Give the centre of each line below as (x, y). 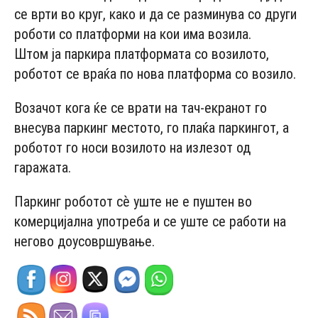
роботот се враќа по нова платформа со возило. (155, 74)
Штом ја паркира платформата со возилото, (142, 54)
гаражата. (43, 168)
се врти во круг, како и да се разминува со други (155, 15)
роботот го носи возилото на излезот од (132, 148)
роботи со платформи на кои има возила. (133, 34)
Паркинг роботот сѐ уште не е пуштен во (133, 202)
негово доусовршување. (84, 242)
